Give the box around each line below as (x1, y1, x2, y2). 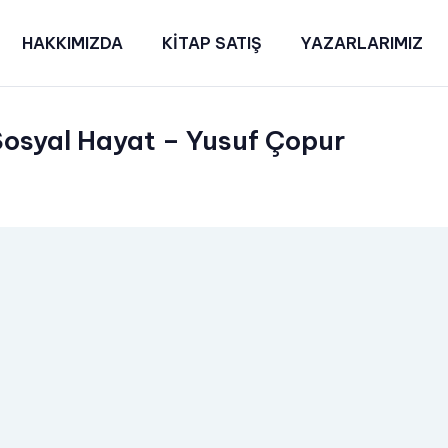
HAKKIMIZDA (22, 33, 124, 53)
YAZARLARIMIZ (299, 33, 423, 53)
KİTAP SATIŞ (161, 33, 262, 53)
